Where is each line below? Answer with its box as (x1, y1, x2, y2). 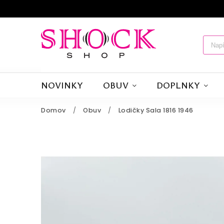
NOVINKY (41, 79, 83, 91)
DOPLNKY (156, 79, 200, 91)
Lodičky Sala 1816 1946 (118, 106, 193, 114)
